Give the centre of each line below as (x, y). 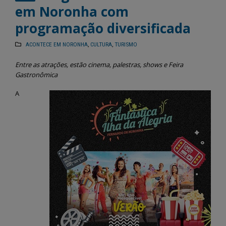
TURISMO (126, 44)
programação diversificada (103, 28)
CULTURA (101, 44)
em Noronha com (72, 12)
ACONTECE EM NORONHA (56, 44)
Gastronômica (36, 75)
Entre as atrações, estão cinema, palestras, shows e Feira (99, 65)
